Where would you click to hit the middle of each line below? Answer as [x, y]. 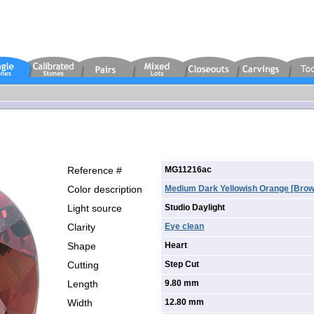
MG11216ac [189, 169]
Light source [95, 208]
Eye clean [185, 226]
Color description [105, 189]
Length [83, 284]
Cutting [83, 265]
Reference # [95, 170]
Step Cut [182, 264]
